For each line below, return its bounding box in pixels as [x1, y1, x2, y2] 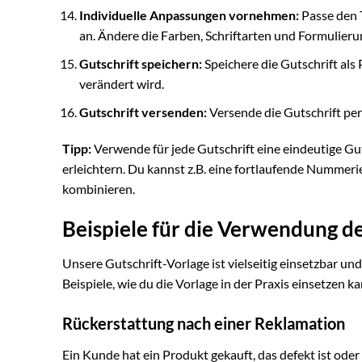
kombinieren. [62, 181, 135, 197]
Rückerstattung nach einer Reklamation [62, 313, 345, 333]
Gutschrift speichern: [78, 55, 202, 71]
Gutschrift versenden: [78, 103, 207, 120]
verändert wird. [78, 75, 164, 91]
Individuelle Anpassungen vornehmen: [78, 7, 299, 23]
